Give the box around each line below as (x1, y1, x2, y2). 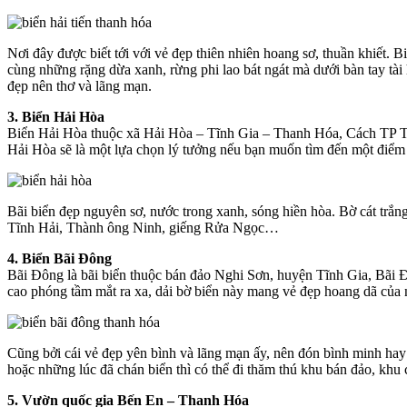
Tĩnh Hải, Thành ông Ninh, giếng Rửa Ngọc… (7, 219, 279, 235)
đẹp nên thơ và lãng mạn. (7, 77, 152, 94)
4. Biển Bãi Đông (7, 250, 112, 266)
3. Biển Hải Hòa (7, 108, 104, 124)
